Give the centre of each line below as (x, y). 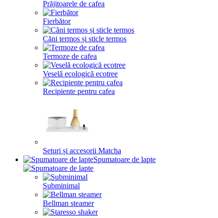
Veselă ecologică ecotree (80, 74)
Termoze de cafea (70, 56)
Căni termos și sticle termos (85, 39)
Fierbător (57, 21)
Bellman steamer (68, 203)
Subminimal (61, 186)
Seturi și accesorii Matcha (82, 151)
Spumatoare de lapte (125, 159)
